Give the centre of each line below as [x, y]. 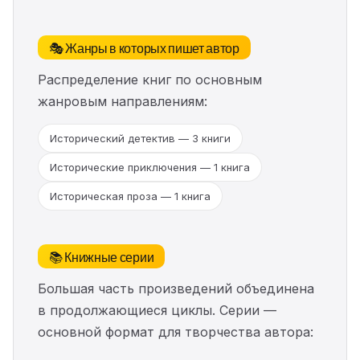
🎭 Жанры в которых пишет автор [144, 47]
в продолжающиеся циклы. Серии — [157, 310]
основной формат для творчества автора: [176, 332]
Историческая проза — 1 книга [130, 196]
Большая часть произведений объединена [176, 288]
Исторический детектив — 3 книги [140, 138]
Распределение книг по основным [150, 80]
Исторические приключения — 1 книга [150, 167]
